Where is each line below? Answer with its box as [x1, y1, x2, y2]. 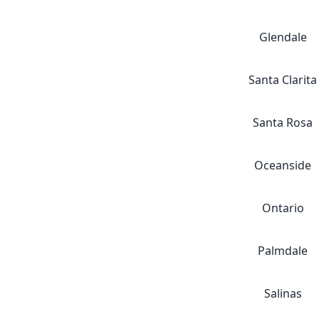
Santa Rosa [253, 115, 313, 130]
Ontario [261, 200, 304, 216]
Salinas [263, 286, 302, 301]
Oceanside [254, 157, 311, 173]
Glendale [258, 29, 307, 45]
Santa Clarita [249, 72, 317, 88]
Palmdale [258, 243, 308, 258]
